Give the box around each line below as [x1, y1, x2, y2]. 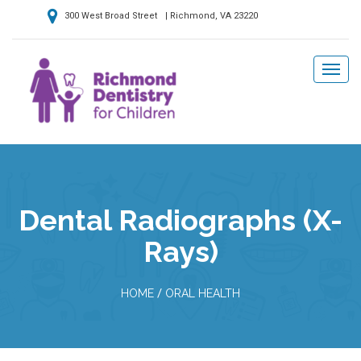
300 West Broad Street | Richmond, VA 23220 [62, 10, 258, 21]
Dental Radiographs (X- [19, 203, 342, 238]
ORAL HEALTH [165, 287, 240, 301]
